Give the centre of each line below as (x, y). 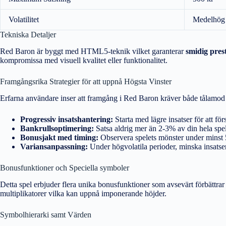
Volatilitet (24, 20)
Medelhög (209, 20)
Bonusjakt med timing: (59, 137)
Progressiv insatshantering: (67, 119)
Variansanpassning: (54, 146)
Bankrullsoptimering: (57, 128)
